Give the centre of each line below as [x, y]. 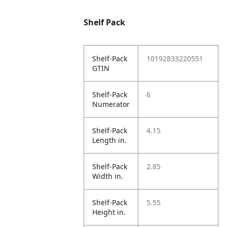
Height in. [109, 212]
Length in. [110, 140]
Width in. [108, 176]
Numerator [111, 104]
